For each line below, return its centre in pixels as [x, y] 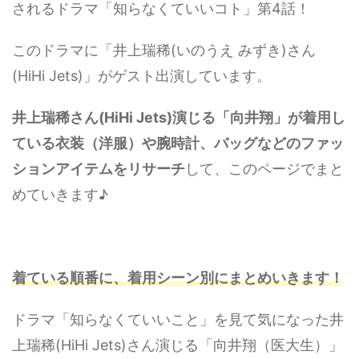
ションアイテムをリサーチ [99, 168]
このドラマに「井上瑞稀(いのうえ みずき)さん [164, 50]
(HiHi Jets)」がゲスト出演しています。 [141, 75]
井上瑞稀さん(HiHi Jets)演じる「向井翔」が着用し [179, 117]
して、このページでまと [264, 168]
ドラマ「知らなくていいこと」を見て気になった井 [178, 319]
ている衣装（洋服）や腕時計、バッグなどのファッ [178, 143]
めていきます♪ [60, 194]
